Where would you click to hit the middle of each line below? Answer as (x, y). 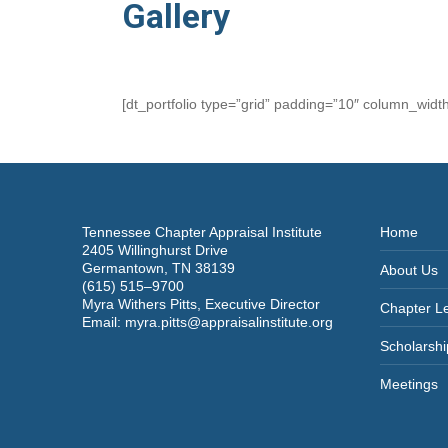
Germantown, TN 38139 (158, 268)
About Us (408, 270)
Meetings (408, 384)
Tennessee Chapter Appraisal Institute (202, 232)
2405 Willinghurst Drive (155, 250)
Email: (103, 322)
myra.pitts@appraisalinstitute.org (229, 322)
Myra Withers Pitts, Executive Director (201, 304)
